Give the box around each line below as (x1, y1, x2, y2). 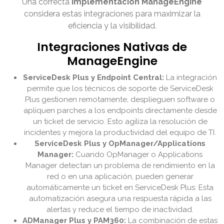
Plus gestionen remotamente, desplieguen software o (25, 95, 215, 104)
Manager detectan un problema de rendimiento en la (25, 161, 215, 170)
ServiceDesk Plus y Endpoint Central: (23, 73, 164, 82)
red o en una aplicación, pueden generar (46, 172, 193, 181)
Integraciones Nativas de (37, 38, 187, 55)
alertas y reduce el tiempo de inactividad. (46, 205, 193, 214)
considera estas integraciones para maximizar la (23, 9, 200, 19)
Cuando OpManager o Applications (73, 150, 202, 159)
